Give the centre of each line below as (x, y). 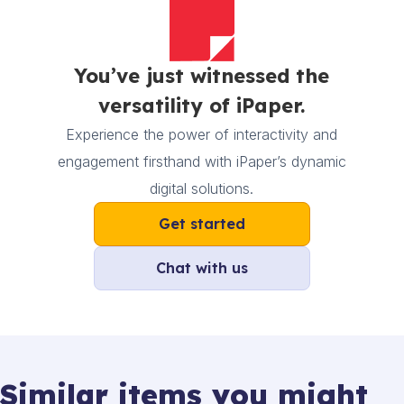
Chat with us (202, 268)
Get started (202, 224)
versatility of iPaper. (202, 106)
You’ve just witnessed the (202, 76)
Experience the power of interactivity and (202, 135)
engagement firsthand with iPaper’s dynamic (202, 162)
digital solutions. (202, 189)
